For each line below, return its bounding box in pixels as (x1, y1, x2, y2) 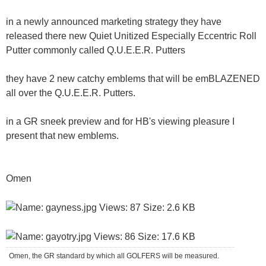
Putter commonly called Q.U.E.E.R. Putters (6, 45, 185, 55)
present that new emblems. (6, 130, 119, 141)
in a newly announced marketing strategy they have (6, 16, 221, 27)
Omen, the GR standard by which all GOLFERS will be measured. (9, 251, 219, 260)
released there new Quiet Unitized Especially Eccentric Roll (6, 30, 256, 41)
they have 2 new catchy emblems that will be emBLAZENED (6, 73, 260, 84)
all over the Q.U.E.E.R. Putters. (6, 87, 135, 98)
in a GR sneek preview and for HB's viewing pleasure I (6, 116, 235, 126)
